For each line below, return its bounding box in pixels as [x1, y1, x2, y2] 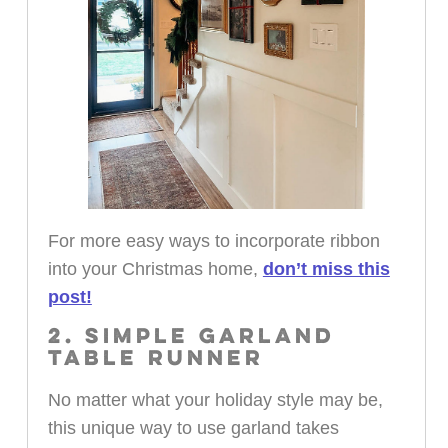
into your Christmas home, [47, 259, 263, 280]
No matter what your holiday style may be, [47, 389, 383, 410]
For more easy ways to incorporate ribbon [47, 231, 380, 252]
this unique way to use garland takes [47, 417, 339, 438]
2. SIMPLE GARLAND [47, 320, 335, 353]
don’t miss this [262, 259, 390, 280]
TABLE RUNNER [47, 342, 264, 375]
